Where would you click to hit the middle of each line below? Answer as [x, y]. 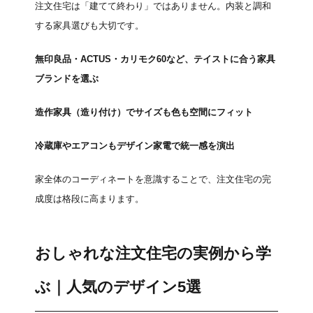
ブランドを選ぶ [67, 79]
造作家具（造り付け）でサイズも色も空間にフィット [144, 112]
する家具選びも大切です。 [89, 26]
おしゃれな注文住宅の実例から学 [153, 253]
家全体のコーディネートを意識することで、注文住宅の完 [153, 179]
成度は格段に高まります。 [89, 199]
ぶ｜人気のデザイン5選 [118, 287]
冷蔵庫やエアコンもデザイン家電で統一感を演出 [135, 146]
